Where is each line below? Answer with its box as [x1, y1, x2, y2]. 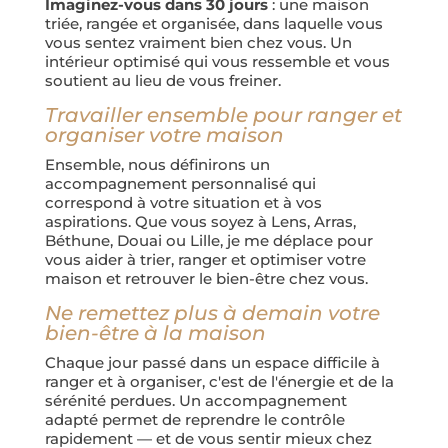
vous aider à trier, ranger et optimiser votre [44, 250, 366, 269]
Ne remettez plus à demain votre [44, 301, 380, 325]
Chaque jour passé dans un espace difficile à [44, 353, 380, 372]
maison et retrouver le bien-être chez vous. [44, 269, 368, 288]
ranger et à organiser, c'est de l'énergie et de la [44, 372, 394, 391]
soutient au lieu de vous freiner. [44, 71, 281, 90]
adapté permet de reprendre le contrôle [44, 410, 345, 429]
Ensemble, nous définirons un [44, 155, 270, 174]
